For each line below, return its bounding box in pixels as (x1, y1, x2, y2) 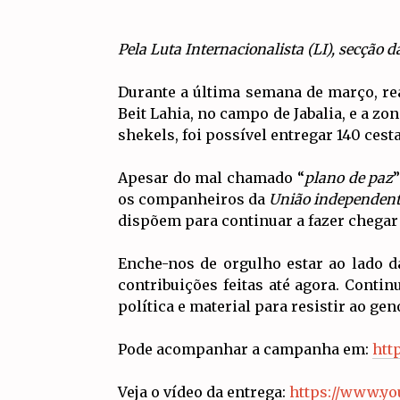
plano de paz (304, 169, 394, 187)
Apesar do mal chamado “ (118, 169, 304, 187)
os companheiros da (118, 190, 270, 209)
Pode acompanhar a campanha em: (118, 340, 372, 359)
